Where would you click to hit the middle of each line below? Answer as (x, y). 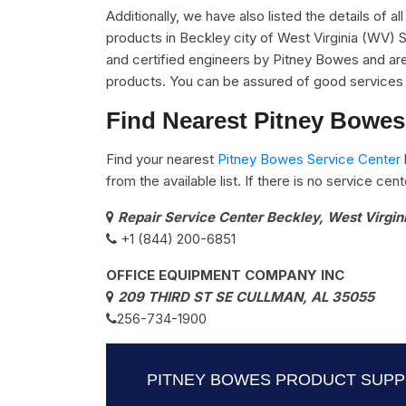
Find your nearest (162, 159)
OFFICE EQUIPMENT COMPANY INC (225, 275)
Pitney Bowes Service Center (309, 159)
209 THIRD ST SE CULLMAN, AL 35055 (246, 297)
